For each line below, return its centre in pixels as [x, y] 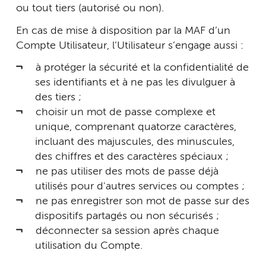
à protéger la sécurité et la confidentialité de [142, 68]
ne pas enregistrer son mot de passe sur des [142, 201]
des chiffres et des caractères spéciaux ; [132, 157]
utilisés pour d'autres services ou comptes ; [140, 186]
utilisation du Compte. [88, 246]
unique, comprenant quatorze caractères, [135, 127]
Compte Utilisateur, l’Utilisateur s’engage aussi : [130, 45]
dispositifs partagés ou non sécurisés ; [127, 216]
